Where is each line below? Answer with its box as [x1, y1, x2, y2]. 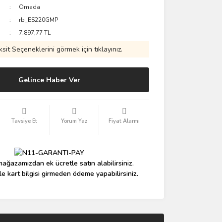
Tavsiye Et [11, 117, 37, 125]
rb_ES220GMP [19, 16, 58, 24]
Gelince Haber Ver [18, 75, 81, 85]
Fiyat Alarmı [109, 117, 140, 125]
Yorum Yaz [61, 117, 88, 125]
